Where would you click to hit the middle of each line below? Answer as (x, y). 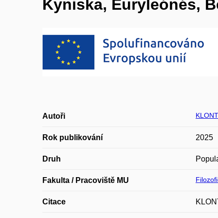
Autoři (54, 116)
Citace (54, 202)
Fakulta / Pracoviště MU (86, 180)
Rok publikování (73, 137)
